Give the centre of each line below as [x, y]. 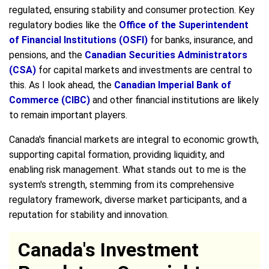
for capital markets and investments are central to [144, 70]
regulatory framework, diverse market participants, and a [128, 199]
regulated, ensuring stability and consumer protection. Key [132, 10]
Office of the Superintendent [184, 25]
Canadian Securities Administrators [166, 55]
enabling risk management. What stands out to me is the [128, 169]
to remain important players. [68, 115]
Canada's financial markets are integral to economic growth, [134, 139]
